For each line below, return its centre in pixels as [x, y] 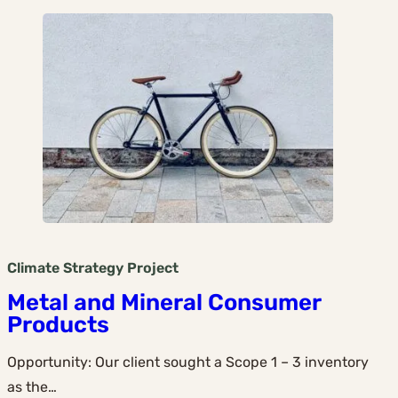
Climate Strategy [65, 268]
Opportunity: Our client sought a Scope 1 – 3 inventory [188, 362]
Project [153, 268]
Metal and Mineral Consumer [164, 302]
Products [58, 324]
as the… [32, 386]
